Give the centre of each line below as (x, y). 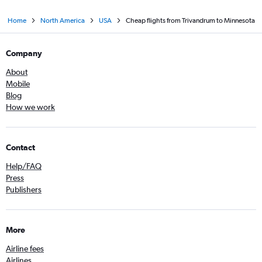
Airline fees (25, 249)
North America (62, 21)
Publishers (24, 190)
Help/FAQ (24, 166)
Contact (20, 148)
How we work (30, 107)
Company (24, 54)
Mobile (18, 84)
